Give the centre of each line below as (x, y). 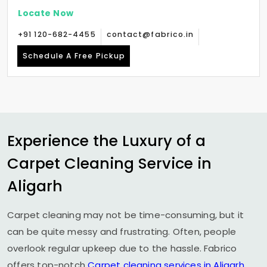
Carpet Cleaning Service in (109, 163)
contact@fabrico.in (150, 34)
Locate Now (46, 13)
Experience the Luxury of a (106, 141)
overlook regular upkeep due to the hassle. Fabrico (122, 248)
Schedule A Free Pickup (74, 56)
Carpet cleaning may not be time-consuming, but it (126, 215)
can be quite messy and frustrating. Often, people (122, 232)
